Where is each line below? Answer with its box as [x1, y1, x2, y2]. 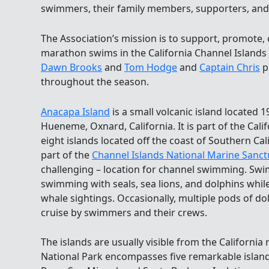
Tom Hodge [124, 60, 177, 74]
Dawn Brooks [41, 60, 102, 74]
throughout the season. [41, 74, 149, 88]
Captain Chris [199, 60, 260, 74]
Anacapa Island [41, 104, 110, 118]
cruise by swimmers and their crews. [41, 205, 207, 219]
